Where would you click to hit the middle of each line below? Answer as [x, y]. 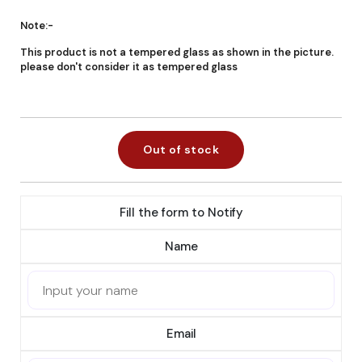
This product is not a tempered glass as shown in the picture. [177, 52]
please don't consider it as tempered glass [129, 67]
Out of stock [181, 149]
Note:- [37, 25]
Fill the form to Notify [181, 213]
